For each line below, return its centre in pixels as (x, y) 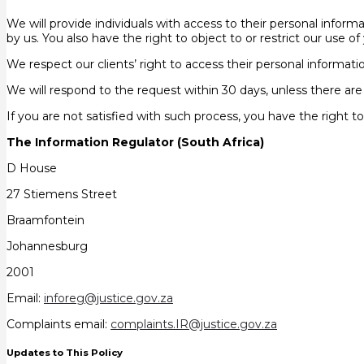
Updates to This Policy (65, 353)
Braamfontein (45, 221)
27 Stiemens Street (62, 195)
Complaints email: (58, 325)
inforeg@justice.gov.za (108, 299)
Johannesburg (47, 247)
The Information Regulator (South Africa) (135, 143)
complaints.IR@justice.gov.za (194, 325)
